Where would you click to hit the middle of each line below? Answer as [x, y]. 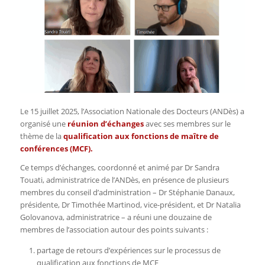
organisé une [43, 124]
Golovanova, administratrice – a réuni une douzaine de [116, 217]
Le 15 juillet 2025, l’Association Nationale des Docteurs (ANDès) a [132, 112]
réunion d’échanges [105, 124]
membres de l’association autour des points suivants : [114, 230]
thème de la [41, 136]
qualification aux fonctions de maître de [141, 136]
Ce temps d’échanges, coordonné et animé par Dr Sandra [119, 168]
